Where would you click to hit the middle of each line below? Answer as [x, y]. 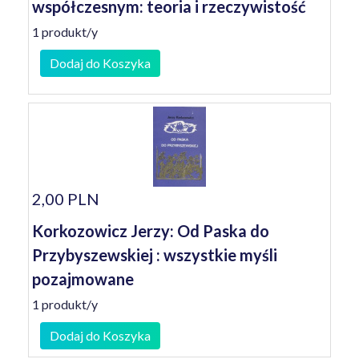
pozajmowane [83, 279]
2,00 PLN [66, 199]
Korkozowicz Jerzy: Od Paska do [151, 231]
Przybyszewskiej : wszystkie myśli [155, 255]
